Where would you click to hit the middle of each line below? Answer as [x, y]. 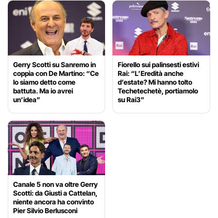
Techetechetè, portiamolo [158, 91]
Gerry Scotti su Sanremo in [54, 64]
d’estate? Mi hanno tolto [155, 82]
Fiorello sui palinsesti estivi [159, 64]
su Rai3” [131, 99]
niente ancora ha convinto [54, 202]
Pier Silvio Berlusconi [45, 211]
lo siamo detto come [44, 82]
